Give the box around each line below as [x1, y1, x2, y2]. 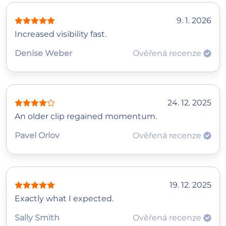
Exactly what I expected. [15, 193, 114, 203]
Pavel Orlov [15, 130, 60, 140]
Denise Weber [15, 48, 72, 58]
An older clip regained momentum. [15, 111, 157, 121]
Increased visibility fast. [15, 29, 106, 39]
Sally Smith [15, 212, 60, 222]
